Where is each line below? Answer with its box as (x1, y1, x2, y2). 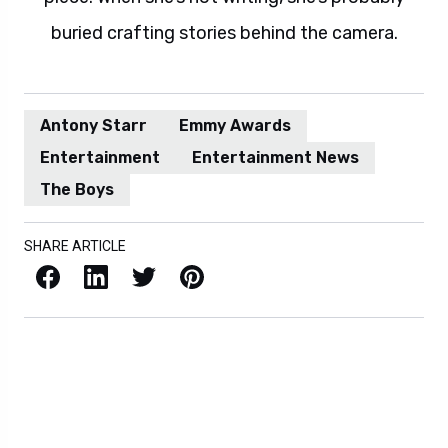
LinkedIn (82, 260, 97, 289)
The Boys (40, 180, 114, 199)
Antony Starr (40, 116, 147, 135)
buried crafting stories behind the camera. (50, 22, 398, 44)
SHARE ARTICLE (24, 238, 126, 254)
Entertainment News (192, 148, 359, 167)
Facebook (34, 260, 47, 289)
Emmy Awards (179, 116, 291, 135)
